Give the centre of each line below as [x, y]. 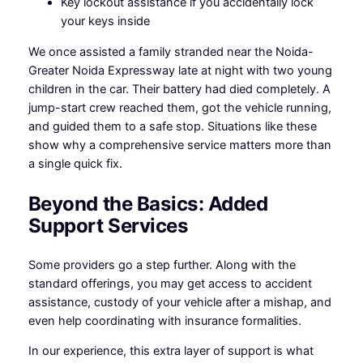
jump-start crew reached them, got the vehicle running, [179, 107]
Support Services [108, 225]
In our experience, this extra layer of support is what [171, 351]
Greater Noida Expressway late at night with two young [180, 70]
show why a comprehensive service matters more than [179, 145]
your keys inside [105, 21]
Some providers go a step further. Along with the [162, 265]
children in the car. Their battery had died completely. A [179, 89]
